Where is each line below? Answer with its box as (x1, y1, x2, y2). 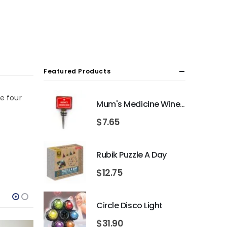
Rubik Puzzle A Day (96, 148, 167, 161)
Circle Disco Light (96, 199, 163, 211)
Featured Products (44, 67, 111, 76)
